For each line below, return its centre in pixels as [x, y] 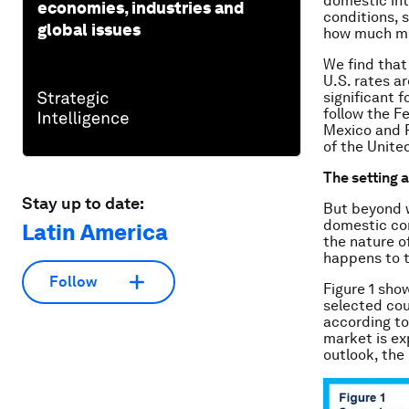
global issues [89, 29]
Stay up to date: [83, 203]
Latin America [95, 232]
